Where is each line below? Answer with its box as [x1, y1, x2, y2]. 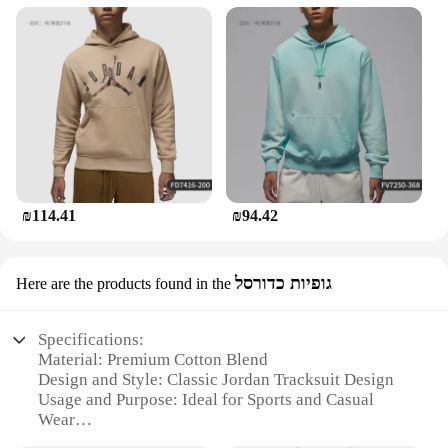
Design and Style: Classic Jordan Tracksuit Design [38, 370, 395, 390]
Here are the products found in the [16, 275, 231, 293]
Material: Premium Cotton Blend [38, 350, 269, 370]
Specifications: [38, 330, 145, 350]
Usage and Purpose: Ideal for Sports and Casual [38, 390, 375, 410]
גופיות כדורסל [235, 273, 332, 294]
